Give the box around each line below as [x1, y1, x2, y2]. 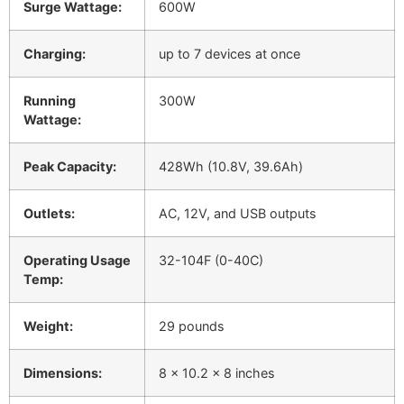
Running [23, 93, 76, 109]
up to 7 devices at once [159, 46, 300, 62]
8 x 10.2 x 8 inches [159, 365, 275, 381]
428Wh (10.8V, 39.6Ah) [159, 159, 303, 175]
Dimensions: [23, 365, 102, 381]
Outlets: [23, 206, 75, 222]
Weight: [23, 318, 73, 335]
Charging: [23, 46, 86, 62]
